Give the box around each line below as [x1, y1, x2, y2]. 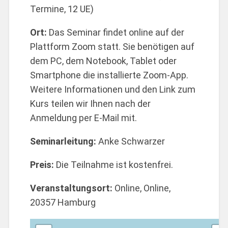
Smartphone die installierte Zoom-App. [30, 70, 189, 81]
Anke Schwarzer [98, 136, 165, 147]
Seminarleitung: [30, 136, 99, 147]
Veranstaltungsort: [30, 183, 115, 194]
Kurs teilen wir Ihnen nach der [30, 98, 151, 109]
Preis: [30, 159, 56, 170]
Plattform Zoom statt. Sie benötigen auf [30, 41, 195, 52]
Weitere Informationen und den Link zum [30, 84, 196, 95]
